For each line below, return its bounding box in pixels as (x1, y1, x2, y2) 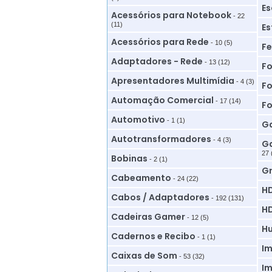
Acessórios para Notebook (110, 9, 231, 21)
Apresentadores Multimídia (110, 75, 234, 87)
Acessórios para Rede (110, 36, 209, 48)
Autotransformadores (110, 133, 211, 145)
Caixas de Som (110, 250, 177, 262)
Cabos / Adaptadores (110, 191, 209, 203)
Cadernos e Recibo (110, 230, 195, 242)
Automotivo (110, 114, 165, 126)
